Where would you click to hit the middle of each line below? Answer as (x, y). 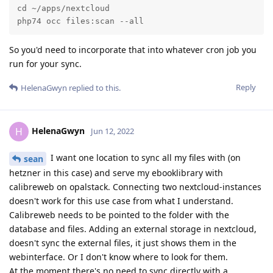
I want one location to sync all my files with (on (144, 157)
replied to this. (94, 87)
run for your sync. (45, 63)
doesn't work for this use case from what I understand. (121, 200)
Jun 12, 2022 (112, 131)
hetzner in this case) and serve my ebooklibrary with (116, 172)
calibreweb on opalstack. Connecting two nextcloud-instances (135, 186)
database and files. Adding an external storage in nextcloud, (133, 229)
